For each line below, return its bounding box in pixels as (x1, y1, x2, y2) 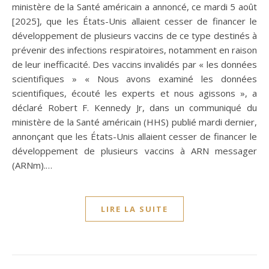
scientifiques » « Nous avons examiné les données (12, 72, 257, 85)
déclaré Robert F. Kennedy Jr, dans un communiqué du (12, 101, 257, 113)
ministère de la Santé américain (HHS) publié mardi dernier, (12, 115, 257, 128)
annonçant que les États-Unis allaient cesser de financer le (12, 130, 257, 142)
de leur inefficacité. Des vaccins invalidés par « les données (12, 58, 257, 70)
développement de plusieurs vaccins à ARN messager (12, 144, 257, 157)
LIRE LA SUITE (101, 203, 168, 214)
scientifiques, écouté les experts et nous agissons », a (12, 86, 257, 99)
